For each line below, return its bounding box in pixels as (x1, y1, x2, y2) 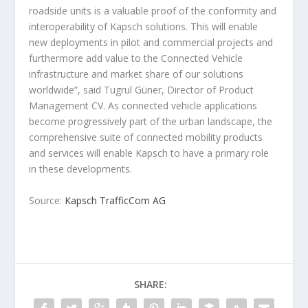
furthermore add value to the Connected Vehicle (29, 52, 243, 65)
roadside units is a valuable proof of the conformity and (29, 4, 277, 18)
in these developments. (29, 162, 133, 176)
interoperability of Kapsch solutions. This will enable (29, 20, 258, 34)
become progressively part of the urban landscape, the (29, 115, 273, 129)
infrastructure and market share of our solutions (29, 67, 244, 81)
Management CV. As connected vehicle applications (29, 99, 258, 113)
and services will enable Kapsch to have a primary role (29, 146, 269, 160)
